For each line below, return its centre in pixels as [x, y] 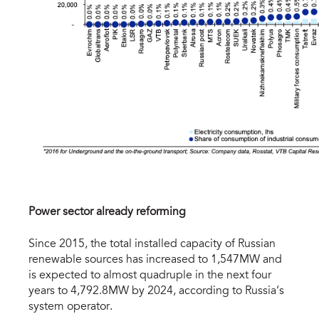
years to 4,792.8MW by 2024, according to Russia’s [156, 292]
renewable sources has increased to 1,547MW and [155, 260]
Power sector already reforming [107, 213]
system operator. [70, 307]
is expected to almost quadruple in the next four [150, 276]
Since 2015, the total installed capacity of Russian [152, 245]
